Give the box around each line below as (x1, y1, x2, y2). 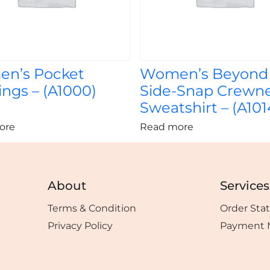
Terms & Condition (48, 202, 136, 215)
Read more (140, 121, 193, 133)
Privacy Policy (48, 220, 113, 232)
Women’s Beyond (140, 65, 268, 83)
